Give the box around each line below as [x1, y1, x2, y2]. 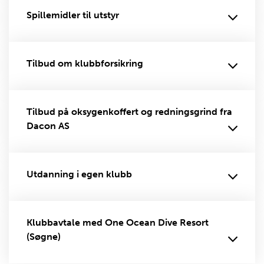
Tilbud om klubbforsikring [27, 58, 143, 69]
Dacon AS [27, 120, 70, 131]
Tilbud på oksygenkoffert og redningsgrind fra [27, 106, 232, 117]
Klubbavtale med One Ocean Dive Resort [27, 217, 209, 228]
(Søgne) [27, 231, 61, 242]
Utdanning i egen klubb [27, 169, 132, 180]
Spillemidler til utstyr [27, 9, 119, 21]
